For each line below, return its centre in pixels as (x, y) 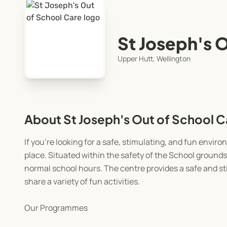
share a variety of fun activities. (82, 182)
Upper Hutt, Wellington (154, 58)
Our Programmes (56, 208)
